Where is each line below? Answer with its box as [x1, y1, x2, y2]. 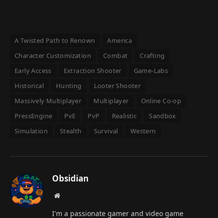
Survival [93, 127, 118, 136]
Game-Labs [133, 66, 168, 75]
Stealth [59, 127, 82, 136]
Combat [103, 51, 128, 60]
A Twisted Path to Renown [15, 36, 95, 45]
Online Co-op [141, 96, 182, 106]
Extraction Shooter [63, 66, 122, 75]
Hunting [55, 81, 82, 91]
